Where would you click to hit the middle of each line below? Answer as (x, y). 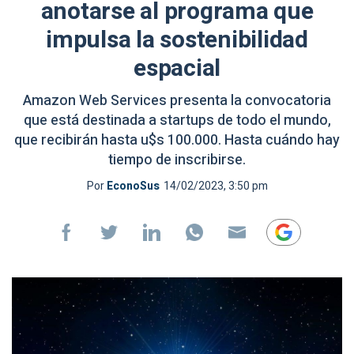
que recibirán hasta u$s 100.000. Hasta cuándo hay (177, 140)
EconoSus (133, 186)
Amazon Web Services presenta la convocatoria (177, 101)
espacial (177, 69)
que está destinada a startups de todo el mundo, (177, 121)
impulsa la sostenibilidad (177, 40)
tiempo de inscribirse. (177, 160)
